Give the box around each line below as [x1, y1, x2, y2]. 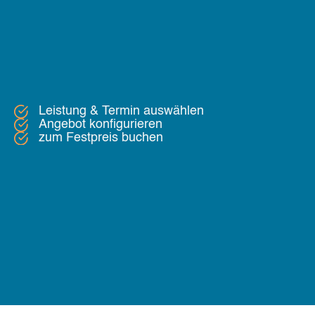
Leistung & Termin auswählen [39, 104, 204, 117]
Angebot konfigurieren [39, 117, 162, 131]
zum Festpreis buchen [39, 131, 163, 144]
